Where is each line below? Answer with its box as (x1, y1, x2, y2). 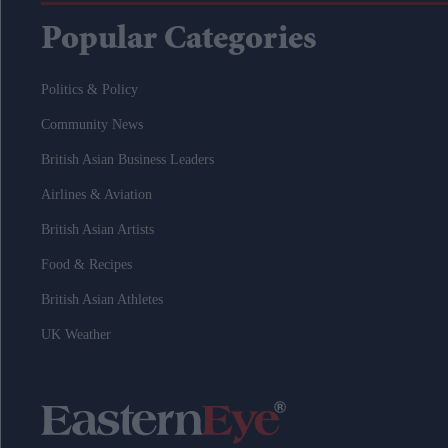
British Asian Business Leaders (41, 152, 214, 167)
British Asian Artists (41, 222, 154, 237)
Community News (41, 117, 143, 132)
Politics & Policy (41, 82, 138, 97)
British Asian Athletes (41, 292, 163, 307)
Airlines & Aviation (41, 187, 152, 202)
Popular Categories (41, 24, 316, 58)
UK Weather (41, 327, 111, 342)
